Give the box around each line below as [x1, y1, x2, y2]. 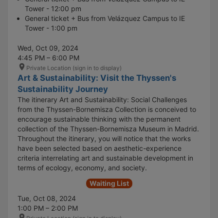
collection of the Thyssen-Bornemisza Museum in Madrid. [18, 125, 199, 133]
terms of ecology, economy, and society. [18, 163, 147, 172]
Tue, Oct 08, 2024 [18, 194, 76, 202]
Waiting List [89, 179, 129, 187]
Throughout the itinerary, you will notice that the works [18, 134, 191, 143]
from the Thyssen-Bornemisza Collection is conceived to [18, 105, 196, 114]
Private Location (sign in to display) [26, 64, 122, 72]
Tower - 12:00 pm [25, 4, 81, 13]
